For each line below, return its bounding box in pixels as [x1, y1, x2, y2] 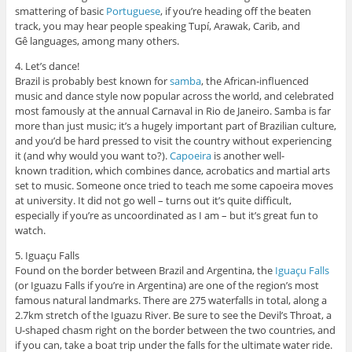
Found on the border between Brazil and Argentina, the [14, 262, 275, 277]
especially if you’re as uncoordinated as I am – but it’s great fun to [14, 207, 318, 222]
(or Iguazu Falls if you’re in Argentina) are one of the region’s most [14, 277, 319, 292]
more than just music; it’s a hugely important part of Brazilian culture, [14, 118, 336, 133]
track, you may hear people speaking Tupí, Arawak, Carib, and [14, 18, 300, 33]
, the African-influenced [200, 73, 309, 88]
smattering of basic [14, 3, 106, 18]
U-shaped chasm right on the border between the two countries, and [14, 322, 335, 337]
